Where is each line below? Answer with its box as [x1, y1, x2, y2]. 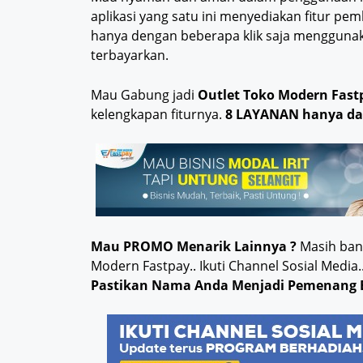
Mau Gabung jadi [91, 86, 198, 105]
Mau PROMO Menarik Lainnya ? [91, 237, 297, 256]
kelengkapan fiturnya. [91, 105, 225, 124]
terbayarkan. [91, 46, 169, 65]
